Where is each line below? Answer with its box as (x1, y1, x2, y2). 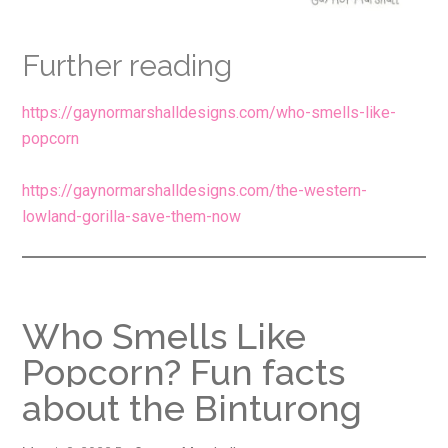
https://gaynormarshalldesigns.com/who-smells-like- (22, 103, 397, 123)
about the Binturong (22, 387, 363, 430)
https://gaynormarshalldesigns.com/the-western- (22, 181, 368, 201)
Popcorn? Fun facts (22, 351, 346, 394)
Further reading (22, 48, 233, 84)
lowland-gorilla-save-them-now (22, 207, 242, 227)
